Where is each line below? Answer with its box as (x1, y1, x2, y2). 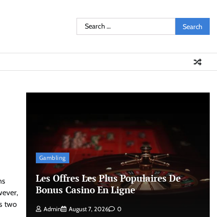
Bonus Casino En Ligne (35, 183, 135, 196)
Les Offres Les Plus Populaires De (35, 171, 181, 184)
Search (76, 18, 98, 28)
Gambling (39, 154, 66, 161)
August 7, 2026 (68, 205, 108, 213)
